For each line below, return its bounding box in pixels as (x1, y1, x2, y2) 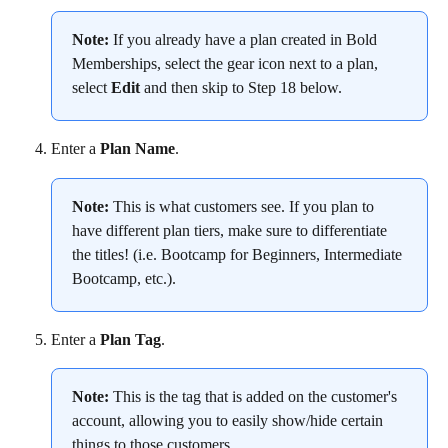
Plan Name (100, 140, 175, 158)
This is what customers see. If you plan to (109, 197, 378, 215)
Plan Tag (100, 330, 161, 348)
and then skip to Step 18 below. (140, 79, 342, 97)
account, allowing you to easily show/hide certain (72, 412, 387, 429)
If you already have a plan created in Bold (109, 31, 381, 49)
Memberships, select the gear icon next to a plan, (72, 55, 382, 73)
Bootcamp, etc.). (72, 269, 176, 287)
